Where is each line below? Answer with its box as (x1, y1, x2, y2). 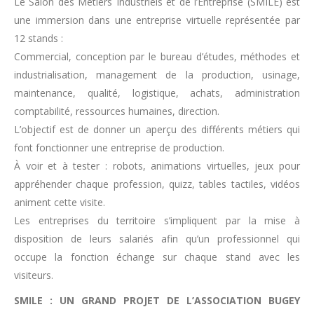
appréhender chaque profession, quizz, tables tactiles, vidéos (14, 177, 300, 191)
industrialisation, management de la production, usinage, (14, 68, 300, 81)
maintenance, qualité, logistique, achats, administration (14, 86, 300, 100)
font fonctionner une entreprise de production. (14, 141, 224, 154)
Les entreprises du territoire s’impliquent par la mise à (14, 214, 300, 227)
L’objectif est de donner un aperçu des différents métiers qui (14, 123, 300, 136)
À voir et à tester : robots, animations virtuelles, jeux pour (14, 159, 300, 172)
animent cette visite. (14, 196, 105, 209)
